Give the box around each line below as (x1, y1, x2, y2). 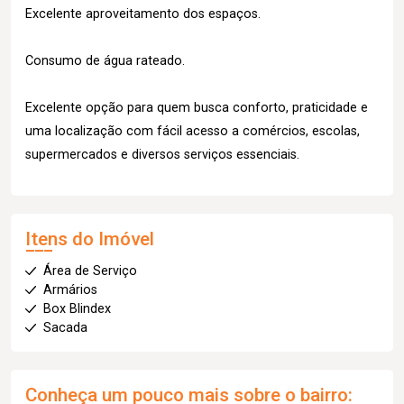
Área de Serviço (43, 263, 137, 279)
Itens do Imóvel (25, 228, 154, 250)
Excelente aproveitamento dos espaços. (25, 6, 261, 22)
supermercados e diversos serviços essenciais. (25, 147, 299, 162)
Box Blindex (43, 301, 111, 317)
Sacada (43, 320, 87, 335)
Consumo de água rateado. (25, 53, 185, 69)
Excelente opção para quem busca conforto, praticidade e (25, 100, 368, 115)
